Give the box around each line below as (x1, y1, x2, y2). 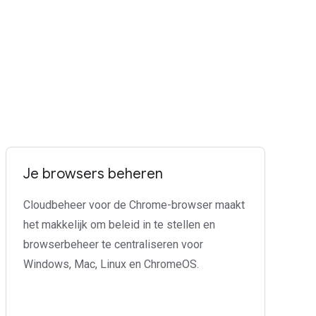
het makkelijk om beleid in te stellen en (23, 218, 215, 231)
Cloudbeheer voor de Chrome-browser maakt (23, 198, 245, 212)
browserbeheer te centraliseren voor (23, 238, 203, 251)
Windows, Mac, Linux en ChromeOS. (23, 257, 199, 271)
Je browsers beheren (23, 165, 163, 183)
